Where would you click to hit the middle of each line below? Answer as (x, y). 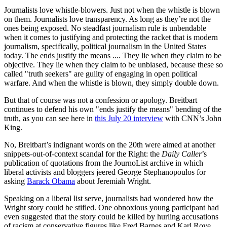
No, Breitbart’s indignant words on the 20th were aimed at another (110, 144)
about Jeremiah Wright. (113, 181)
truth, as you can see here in (49, 118)
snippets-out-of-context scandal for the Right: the (83, 154)
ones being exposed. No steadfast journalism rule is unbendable (105, 28)
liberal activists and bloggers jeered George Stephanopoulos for (105, 172)
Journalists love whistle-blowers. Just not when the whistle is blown (112, 10)
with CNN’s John (192, 118)
